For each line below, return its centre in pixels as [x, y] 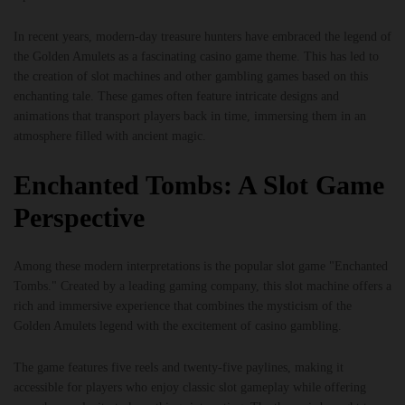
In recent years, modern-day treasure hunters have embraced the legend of [202, 37]
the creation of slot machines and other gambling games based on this [191, 77]
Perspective [79, 217]
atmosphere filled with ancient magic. [110, 137]
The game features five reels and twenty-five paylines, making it [179, 367]
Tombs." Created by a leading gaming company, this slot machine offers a [202, 286]
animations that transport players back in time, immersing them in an [190, 117]
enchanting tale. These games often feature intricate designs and [176, 97]
